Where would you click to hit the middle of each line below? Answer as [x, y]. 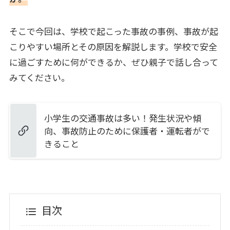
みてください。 [39, 77]
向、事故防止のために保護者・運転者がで [127, 130]
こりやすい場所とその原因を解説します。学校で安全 [113, 46]
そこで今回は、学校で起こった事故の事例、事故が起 [113, 31]
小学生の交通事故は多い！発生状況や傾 [122, 118]
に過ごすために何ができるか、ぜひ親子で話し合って [113, 62]
